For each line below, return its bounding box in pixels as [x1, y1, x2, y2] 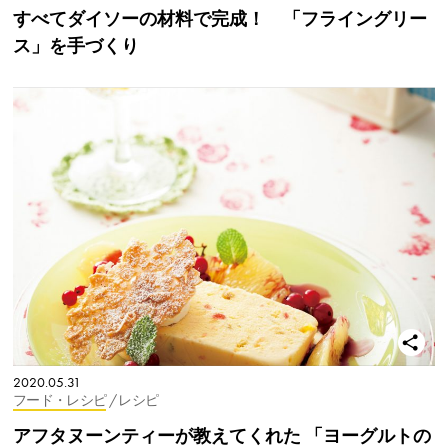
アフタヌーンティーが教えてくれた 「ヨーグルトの [13, 424, 431, 446]
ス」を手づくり [13, 35, 139, 57]
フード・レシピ [13, 391, 107, 409]
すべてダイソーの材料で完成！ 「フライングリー [13, 8, 427, 30]
